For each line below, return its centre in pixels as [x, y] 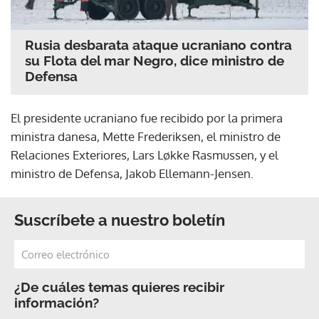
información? [57, 303]
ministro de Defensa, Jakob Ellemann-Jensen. [132, 174]
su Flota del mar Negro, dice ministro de [155, 61]
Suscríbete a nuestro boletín [120, 220]
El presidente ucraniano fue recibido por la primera [147, 118]
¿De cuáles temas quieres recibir [119, 287]
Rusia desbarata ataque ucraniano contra [158, 45]
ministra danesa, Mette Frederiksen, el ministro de [146, 137]
